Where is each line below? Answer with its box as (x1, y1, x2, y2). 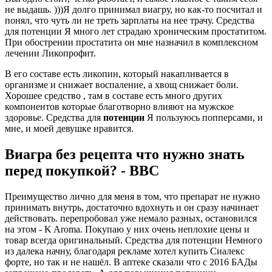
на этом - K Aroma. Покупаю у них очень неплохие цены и (5, 223, 250, 234)
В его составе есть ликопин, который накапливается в (5, 69, 229, 80)
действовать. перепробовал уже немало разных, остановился (5, 212, 257, 223)
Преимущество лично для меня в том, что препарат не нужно (5, 191, 260, 202)
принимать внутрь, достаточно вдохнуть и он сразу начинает (5, 202, 259, 212)
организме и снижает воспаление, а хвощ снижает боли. (5, 80, 239, 90)
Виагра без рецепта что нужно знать (5, 146, 245, 162)
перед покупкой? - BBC (5, 162, 159, 178)
